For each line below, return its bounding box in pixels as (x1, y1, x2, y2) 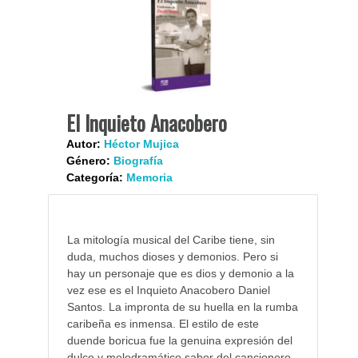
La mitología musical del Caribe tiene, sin (66, 233, 275, 246)
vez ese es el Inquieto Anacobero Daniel (66, 283, 270, 296)
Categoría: (66, 170, 123, 184)
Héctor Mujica (103, 137, 179, 150)
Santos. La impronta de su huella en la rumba (66, 300, 298, 313)
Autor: (66, 137, 101, 150)
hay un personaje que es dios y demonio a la (66, 266, 294, 280)
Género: (66, 153, 110, 167)
